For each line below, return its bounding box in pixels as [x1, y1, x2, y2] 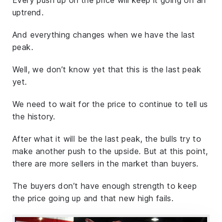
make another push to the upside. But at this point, [12, 146, 208, 156]
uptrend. [12, 7, 44, 17]
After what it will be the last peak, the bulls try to [12, 133, 202, 144]
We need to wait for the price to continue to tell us [12, 99, 208, 109]
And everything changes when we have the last [12, 29, 195, 40]
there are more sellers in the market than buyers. [12, 158, 199, 168]
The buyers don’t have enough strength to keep [12, 180, 197, 191]
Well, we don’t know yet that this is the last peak [12, 64, 201, 74]
